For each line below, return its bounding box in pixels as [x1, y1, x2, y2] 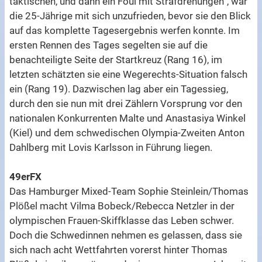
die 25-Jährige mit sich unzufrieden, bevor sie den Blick [9, 9, 251, 22]
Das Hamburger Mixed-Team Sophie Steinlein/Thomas [9, 185, 249, 197]
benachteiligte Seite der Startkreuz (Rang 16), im [9, 53, 223, 65]
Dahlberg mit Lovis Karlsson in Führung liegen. [9, 141, 213, 153]
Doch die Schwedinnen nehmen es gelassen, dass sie [9, 229, 243, 241]
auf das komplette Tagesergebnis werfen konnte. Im [9, 24, 240, 36]
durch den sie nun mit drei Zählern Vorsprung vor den [9, 97, 243, 109]
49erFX [9, 170, 42, 182]
